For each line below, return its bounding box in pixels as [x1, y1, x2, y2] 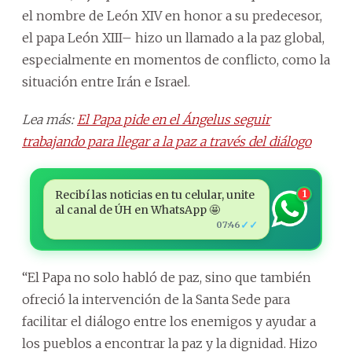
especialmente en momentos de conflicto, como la [22, 51, 330, 68]
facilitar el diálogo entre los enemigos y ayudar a [22, 313, 316, 329]
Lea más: [22, 111, 77, 127]
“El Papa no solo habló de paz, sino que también [22, 269, 311, 285]
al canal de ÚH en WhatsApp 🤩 [54, 202, 220, 217]
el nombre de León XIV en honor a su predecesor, [22, 7, 322, 24]
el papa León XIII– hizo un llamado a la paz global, [22, 29, 324, 46]
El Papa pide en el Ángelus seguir [77, 111, 270, 127]
